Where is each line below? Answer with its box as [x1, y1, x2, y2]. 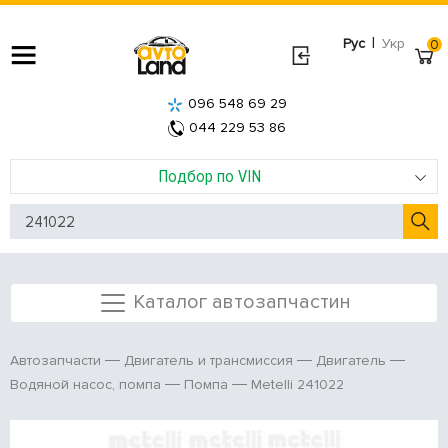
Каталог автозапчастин [132, 289, 351, 314]
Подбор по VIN [157, 165, 261, 187]
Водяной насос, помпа [10, 376, 161, 394]
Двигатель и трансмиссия [124, 352, 293, 370]
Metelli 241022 [251, 375, 344, 393]
